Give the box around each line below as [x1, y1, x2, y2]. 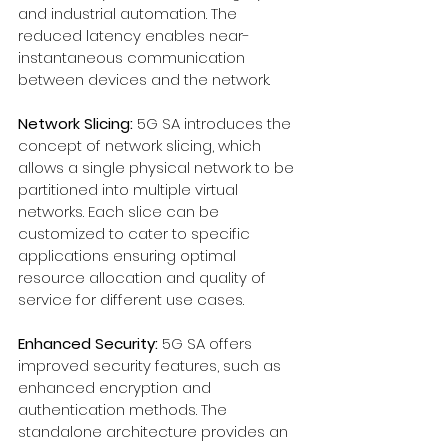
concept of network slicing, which [18, 135, 265, 157]
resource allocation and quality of [18, 267, 270, 289]
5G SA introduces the [133, 113, 295, 135]
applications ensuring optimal [18, 245, 240, 267]
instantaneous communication [18, 47, 249, 69]
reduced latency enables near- [18, 25, 250, 47]
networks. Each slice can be [18, 201, 223, 223]
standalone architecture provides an [18, 421, 292, 443]
